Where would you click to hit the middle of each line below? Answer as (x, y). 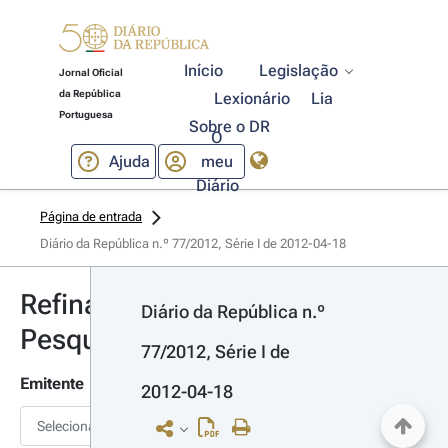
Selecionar (69, 426)
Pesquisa (77, 339)
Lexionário (252, 98)
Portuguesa (85, 114)
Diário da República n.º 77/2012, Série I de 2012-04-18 (193, 243)
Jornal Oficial (90, 72)
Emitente (52, 383)
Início (204, 70)
